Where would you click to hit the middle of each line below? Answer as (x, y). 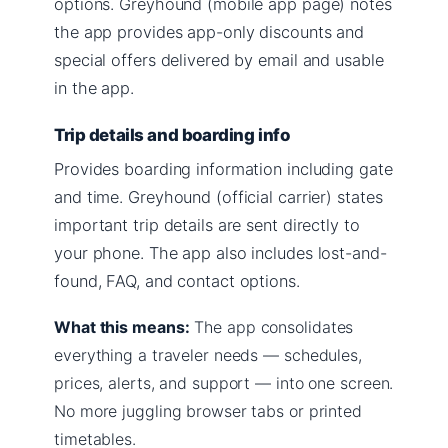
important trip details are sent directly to (207, 224)
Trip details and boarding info (172, 134)
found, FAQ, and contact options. (177, 280)
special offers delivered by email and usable (219, 59)
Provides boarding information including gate (223, 168)
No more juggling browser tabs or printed (208, 410)
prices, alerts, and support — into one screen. (224, 382)
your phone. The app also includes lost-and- (220, 252)
